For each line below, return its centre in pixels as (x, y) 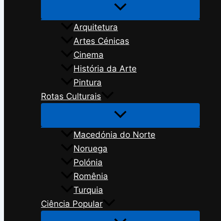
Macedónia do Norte (114, 134)
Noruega (91, 148)
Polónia (88, 162)
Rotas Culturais (71, 96)
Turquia (88, 190)
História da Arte (105, 68)
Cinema (89, 55)
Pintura (88, 82)
